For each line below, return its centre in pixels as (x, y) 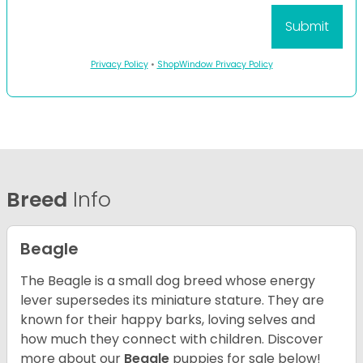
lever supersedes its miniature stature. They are (172, 301)
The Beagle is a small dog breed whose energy (168, 281)
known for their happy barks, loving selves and (168, 320)
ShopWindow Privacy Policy (215, 65)
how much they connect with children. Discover (172, 340)
